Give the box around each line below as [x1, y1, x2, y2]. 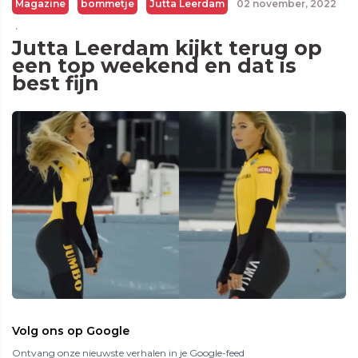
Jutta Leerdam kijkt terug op [12, 36, 322, 60]
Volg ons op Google [12, 324, 129, 339]
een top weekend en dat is [12, 54, 296, 78]
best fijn [12, 71, 99, 95]
